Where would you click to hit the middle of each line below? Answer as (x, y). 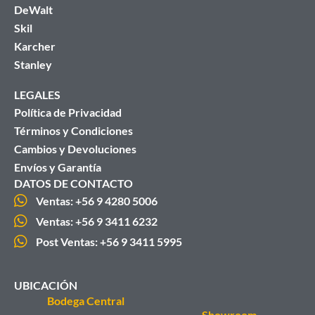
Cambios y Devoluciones (75, 149)
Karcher (35, 46)
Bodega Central (86, 301)
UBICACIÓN (46, 285)
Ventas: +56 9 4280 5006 (97, 201)
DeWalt (33, 10)
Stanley (33, 65)
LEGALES (37, 95)
